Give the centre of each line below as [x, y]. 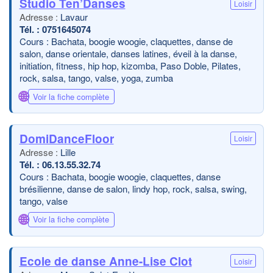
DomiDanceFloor [66, 138]
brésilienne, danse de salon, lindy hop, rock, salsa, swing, [133, 188]
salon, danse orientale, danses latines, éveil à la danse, [128, 53]
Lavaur [74, 17]
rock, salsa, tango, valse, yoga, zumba [96, 78]
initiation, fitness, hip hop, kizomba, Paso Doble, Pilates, [130, 66]
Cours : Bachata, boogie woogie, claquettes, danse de [126, 41]
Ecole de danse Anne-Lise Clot [105, 261]
